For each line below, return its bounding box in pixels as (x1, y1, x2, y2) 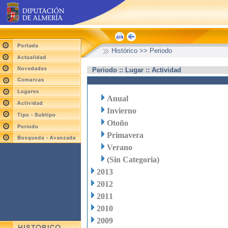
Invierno (107, 106, 136, 115)
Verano (107, 143, 132, 152)
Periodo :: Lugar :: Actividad (92, 66, 181, 74)
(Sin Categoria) (107, 155, 159, 164)
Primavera (107, 131, 144, 139)
